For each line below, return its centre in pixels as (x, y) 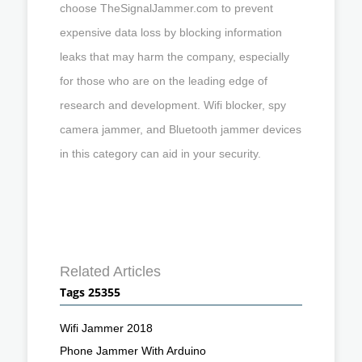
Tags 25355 (90, 292)
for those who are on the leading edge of (164, 80)
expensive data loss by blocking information (171, 32)
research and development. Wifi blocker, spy (173, 105)
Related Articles (110, 271)
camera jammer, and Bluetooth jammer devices (181, 129)
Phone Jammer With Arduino (133, 350)
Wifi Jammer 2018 (106, 328)
